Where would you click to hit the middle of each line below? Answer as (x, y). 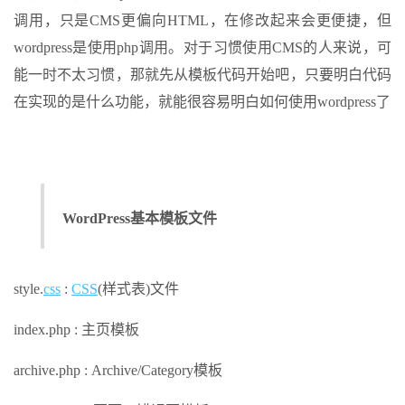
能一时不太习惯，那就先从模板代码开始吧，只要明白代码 (202, 75)
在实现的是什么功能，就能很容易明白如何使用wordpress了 (202, 102)
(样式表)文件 (138, 289)
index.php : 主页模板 (76, 330)
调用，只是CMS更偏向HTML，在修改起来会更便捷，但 (202, 20)
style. (28, 289)
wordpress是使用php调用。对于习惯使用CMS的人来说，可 (202, 47)
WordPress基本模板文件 (140, 218)
